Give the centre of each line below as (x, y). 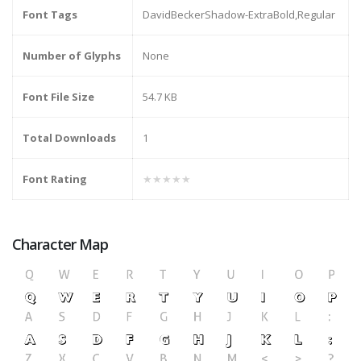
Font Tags (50, 15)
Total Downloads (69, 138)
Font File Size (58, 97)
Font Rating (55, 179)
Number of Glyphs (72, 56)
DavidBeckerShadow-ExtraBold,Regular (239, 15)
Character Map (60, 245)
